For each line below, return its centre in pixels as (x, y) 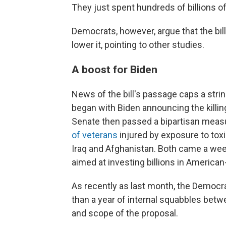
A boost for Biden (115, 69)
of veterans (96, 135)
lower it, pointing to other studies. (138, 45)
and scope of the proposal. (125, 213)
